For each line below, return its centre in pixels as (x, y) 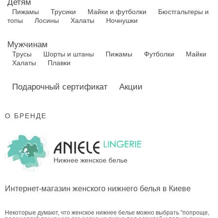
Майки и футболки (117, 12)
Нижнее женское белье (91, 160)
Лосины (47, 21)
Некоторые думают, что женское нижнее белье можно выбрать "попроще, (107, 212)
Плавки (59, 63)
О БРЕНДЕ (26, 116)
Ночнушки (122, 21)
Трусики (63, 12)
